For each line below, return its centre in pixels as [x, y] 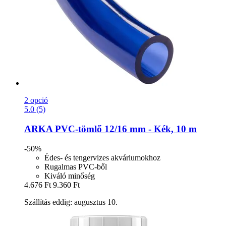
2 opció [36, 100]
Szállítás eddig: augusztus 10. [71, 202]
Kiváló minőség [70, 176]
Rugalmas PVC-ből [76, 166]
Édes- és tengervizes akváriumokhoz [102, 157]
